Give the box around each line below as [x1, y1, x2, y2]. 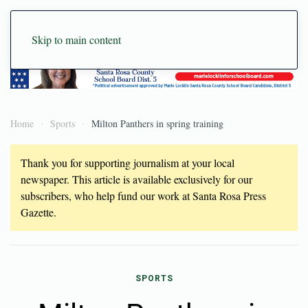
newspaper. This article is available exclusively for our [21, 171, 252, 186]
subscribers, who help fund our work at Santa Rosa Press [21, 188, 266, 203]
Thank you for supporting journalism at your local [21, 155, 234, 170]
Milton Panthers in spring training [91, 116, 223, 130]
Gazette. [21, 204, 56, 219]
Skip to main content [32, 32, 121, 47]
